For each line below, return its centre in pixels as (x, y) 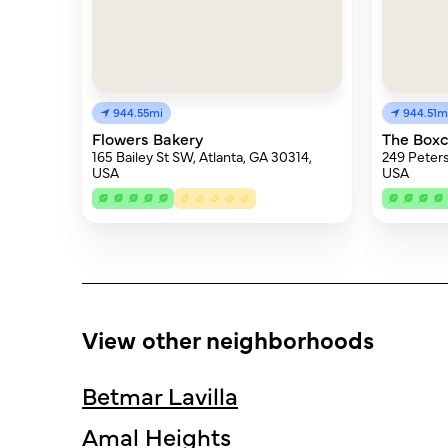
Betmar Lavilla (160, 394)
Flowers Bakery (147, 138)
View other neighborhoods (228, 338)
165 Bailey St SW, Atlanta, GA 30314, (202, 156)
